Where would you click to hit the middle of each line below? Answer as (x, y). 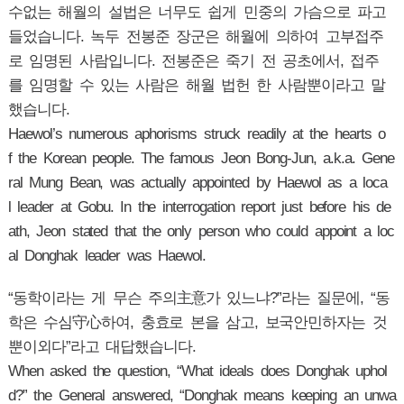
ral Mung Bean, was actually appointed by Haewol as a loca (197, 183)
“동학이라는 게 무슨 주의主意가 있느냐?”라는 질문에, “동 (198, 298)
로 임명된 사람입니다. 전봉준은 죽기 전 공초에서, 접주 (193, 61)
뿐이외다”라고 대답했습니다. (105, 347)
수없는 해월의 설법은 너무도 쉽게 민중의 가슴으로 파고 (197, 13)
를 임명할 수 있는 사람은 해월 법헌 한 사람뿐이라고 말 (196, 86)
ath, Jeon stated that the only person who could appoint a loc (201, 232)
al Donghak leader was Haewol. (106, 256)
